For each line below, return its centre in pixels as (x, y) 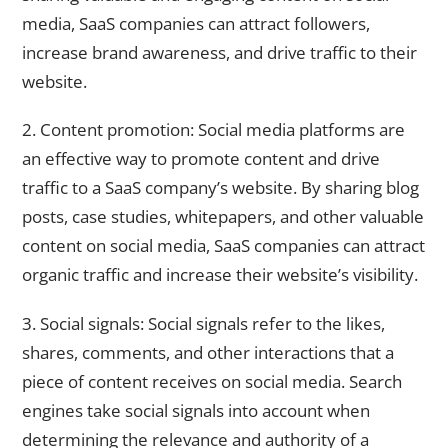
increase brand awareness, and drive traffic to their (219, 52)
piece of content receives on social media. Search (212, 381)
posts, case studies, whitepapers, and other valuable (223, 217)
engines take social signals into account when (196, 410)
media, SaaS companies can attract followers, (196, 23)
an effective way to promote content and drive (201, 159)
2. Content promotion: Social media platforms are (213, 130)
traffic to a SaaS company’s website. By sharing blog (220, 188)
